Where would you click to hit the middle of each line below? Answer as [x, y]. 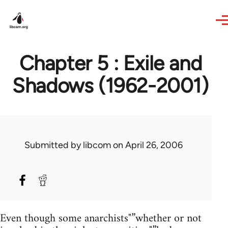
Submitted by [54, 145]
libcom [97, 145]
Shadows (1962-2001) [110, 85]
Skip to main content [49, 7]
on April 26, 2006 [147, 145]
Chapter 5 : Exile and [110, 63]
